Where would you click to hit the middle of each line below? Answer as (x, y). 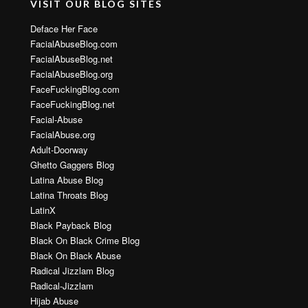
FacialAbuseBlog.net (71, 58)
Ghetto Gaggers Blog (72, 164)
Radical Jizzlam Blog (72, 270)
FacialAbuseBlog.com (74, 43)
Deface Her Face (64, 28)
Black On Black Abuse (76, 255)
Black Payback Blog (71, 225)
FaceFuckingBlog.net (73, 104)
